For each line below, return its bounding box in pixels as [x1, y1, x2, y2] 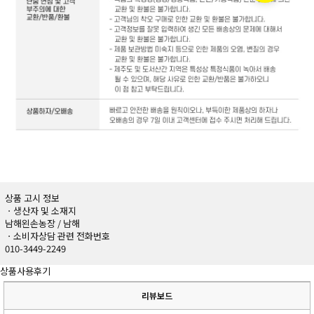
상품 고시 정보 [5, 191, 60, 205]
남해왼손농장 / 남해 [5, 217, 80, 231]
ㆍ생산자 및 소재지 [5, 204, 76, 218]
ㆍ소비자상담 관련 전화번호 [5, 229, 110, 243]
